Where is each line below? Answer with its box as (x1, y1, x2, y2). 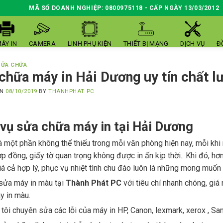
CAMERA (29, 40, 56, 47)
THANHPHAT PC (48, 88, 95, 95)
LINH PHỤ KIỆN (67, 40, 112, 47)
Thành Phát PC (65, 178, 121, 188)
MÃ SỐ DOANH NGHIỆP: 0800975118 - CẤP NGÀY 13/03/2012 (28, 4, 220, 11)
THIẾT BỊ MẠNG (123, 40, 169, 47)
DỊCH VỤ (180, 40, 205, 47)
